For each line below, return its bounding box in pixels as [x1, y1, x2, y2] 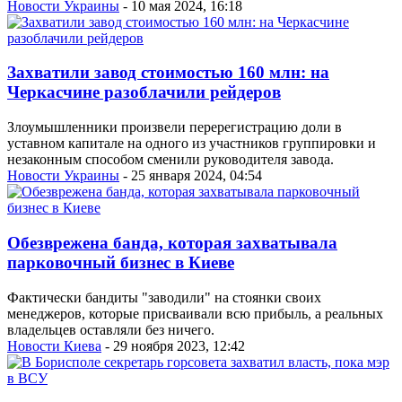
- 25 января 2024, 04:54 [119, 168, 262, 184]
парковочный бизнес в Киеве [7, 252, 234, 272]
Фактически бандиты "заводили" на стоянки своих [7, 289, 321, 305]
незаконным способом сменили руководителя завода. [7, 152, 334, 168]
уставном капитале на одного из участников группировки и [7, 135, 376, 152]
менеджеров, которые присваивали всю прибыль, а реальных [7, 305, 383, 321]
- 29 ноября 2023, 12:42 [101, 337, 245, 354]
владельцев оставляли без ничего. [7, 321, 214, 337]
